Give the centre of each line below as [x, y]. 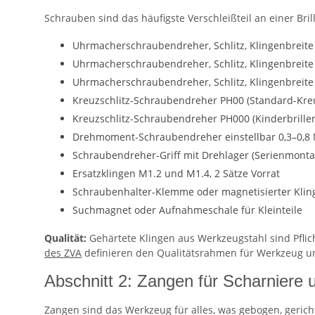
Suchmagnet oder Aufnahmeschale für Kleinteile [187, 210]
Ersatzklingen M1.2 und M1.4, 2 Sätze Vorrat [176, 174]
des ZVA [63, 253]
